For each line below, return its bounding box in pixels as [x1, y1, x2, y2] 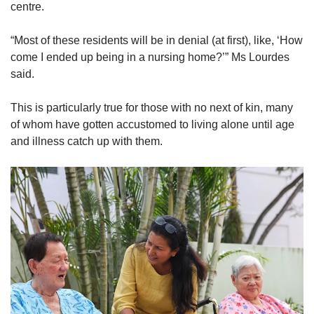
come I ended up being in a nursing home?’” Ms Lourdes [11, 50, 289, 63]
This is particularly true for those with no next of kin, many [11, 101, 293, 114]
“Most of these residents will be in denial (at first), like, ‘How [11, 34, 303, 46]
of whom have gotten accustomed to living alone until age [11, 118, 294, 130]
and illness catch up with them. [11, 135, 165, 147]
